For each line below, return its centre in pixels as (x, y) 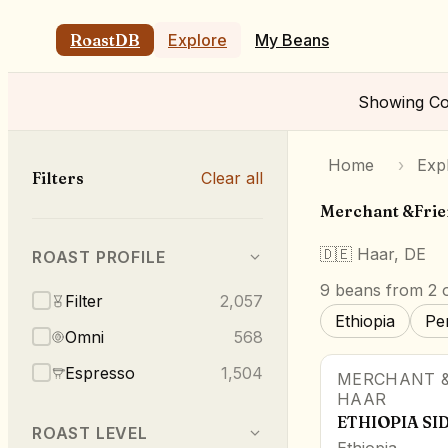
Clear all (232, 178)
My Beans (292, 40)
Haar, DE (391, 253)
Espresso (100, 372)
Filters (58, 178)
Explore (197, 40)
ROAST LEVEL (90, 432)
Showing (393, 101)
